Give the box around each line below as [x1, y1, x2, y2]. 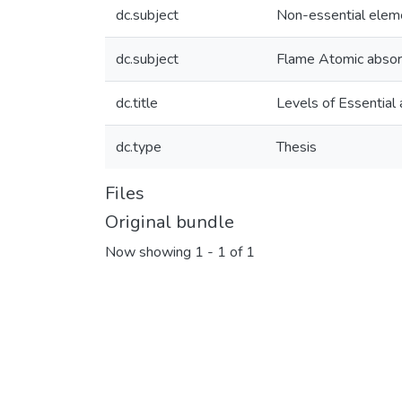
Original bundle [105, 210, 234, 234]
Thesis [276, 137, 317, 157]
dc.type [116, 137, 162, 157]
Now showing [105, 242, 195, 263]
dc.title [116, 93, 158, 113]
